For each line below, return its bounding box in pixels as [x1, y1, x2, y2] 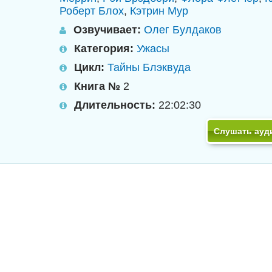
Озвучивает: [73, 24, 141, 36]
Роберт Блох [59, 5, 124, 17]
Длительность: [73, 99, 155, 111]
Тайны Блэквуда [107, 61, 191, 73]
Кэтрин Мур [129, 5, 188, 17]
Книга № [73, 80, 120, 92]
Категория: [73, 42, 134, 55]
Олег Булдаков [143, 24, 222, 36]
